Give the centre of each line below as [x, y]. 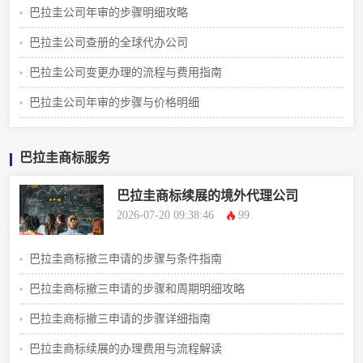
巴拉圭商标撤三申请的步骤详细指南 [120, 318]
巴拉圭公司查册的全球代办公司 [109, 42]
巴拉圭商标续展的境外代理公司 [207, 195]
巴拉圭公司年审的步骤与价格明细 [114, 102]
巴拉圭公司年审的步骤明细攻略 [109, 12]
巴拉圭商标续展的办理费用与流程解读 [126, 348]
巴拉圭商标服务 [65, 157]
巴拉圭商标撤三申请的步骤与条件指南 [126, 258]
